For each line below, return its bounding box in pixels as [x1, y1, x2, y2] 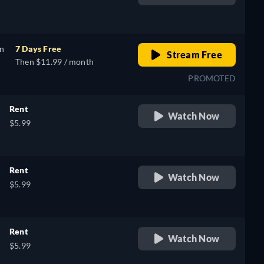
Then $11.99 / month [15, 57, 94, 67]
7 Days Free [15, 44, 62, 54]
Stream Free [165, 49, 222, 60]
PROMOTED [188, 73, 236, 83]
